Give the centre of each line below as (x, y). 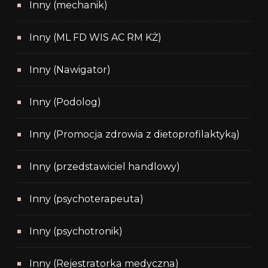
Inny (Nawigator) (70, 70)
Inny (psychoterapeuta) (86, 199)
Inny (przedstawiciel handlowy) (105, 167)
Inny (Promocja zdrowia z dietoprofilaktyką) (135, 135)
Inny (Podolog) (65, 102)
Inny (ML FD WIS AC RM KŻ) (95, 38)
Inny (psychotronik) (76, 232)
